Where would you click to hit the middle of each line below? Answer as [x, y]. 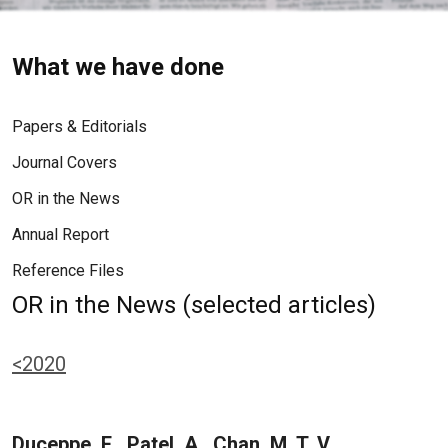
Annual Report [60, 234]
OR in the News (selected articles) [194, 305]
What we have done [118, 67]
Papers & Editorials [79, 126]
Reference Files [68, 270]
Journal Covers [64, 162]
